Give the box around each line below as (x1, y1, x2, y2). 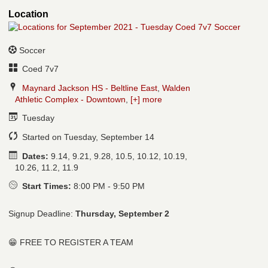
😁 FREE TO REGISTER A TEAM (8, 237, 133, 248)
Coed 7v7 (19, 64, 59, 74)
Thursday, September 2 (75, 209, 169, 219)
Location (8, 8, 48, 20)
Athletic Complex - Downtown (15, 94, 126, 104)
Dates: (22, 151, 48, 161)
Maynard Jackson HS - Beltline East (22, 83, 157, 93)
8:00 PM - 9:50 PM (71, 181, 145, 191)
